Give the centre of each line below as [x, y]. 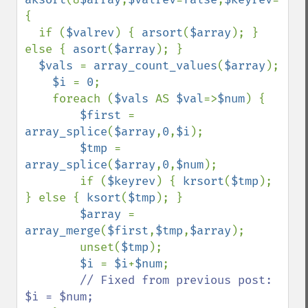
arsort [162, 33]
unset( [100, 247]
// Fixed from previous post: [176, 280]
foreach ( [83, 99]
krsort [203, 181]
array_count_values [155, 66]
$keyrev [131, 181]
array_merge [63, 231]
